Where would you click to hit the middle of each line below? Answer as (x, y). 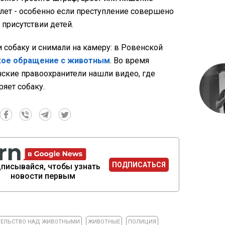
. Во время (130, 61)
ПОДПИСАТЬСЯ (139, 164)
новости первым (43, 176)
